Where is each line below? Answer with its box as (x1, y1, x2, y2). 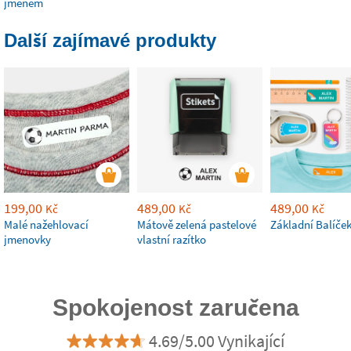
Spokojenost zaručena (52, 295, 299, 320)
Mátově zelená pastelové (137, 217, 256, 232)
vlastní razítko (137, 232, 206, 247)
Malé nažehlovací (4, 217, 89, 232)
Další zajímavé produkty (4, 30, 216, 51)
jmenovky (4, 232, 51, 247)
